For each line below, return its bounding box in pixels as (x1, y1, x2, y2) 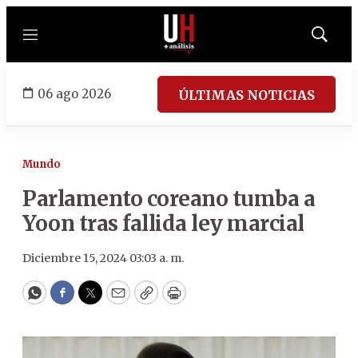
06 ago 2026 (38, 86, 111, 101)
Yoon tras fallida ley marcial (22, 210, 304, 237)
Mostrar (318, 33, 354, 46)
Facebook (61, 290, 129, 309)
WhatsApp (33, 290, 109, 309)
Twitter (89, 290, 143, 309)
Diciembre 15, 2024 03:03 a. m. (22, 251, 184, 265)
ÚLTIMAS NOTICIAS (178, 86, 315, 103)
